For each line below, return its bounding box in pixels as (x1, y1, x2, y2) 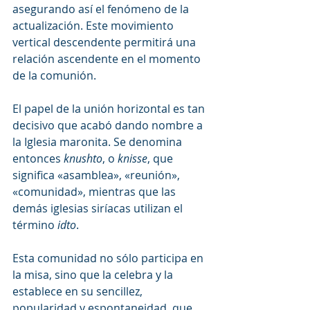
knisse (118, 150, 147, 166)
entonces (12, 150, 64, 166)
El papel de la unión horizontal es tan (12, 100, 208, 116)
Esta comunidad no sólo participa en (12, 250, 206, 266)
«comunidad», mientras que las (12, 183, 179, 199)
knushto (64, 150, 102, 166)
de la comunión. (12, 67, 96, 83)
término (12, 217, 57, 232)
